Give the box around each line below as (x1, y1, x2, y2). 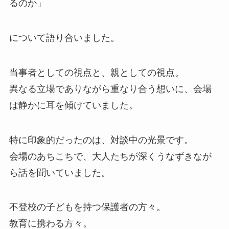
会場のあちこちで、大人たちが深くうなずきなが (9, 151, 212, 162)
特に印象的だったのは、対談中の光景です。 (9, 134, 193, 145)
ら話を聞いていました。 (9, 167, 110, 178)
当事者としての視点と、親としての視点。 (9, 67, 184, 78)
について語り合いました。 (9, 32, 120, 43)
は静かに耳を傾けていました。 (9, 100, 138, 110)
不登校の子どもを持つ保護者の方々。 (9, 202, 166, 213)
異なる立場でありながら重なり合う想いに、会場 (9, 83, 212, 94)
